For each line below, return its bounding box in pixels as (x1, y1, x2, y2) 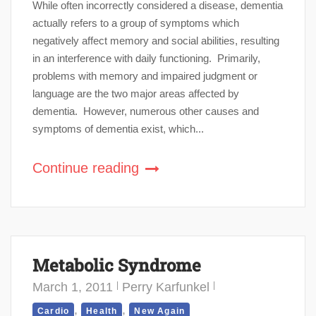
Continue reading (32, 159, 143, 176)
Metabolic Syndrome (32, 253, 201, 276)
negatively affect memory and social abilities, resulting (32, 34, 279, 47)
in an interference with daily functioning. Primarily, (32, 51, 260, 64)
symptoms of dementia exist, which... (32, 122, 204, 135)
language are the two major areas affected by (32, 87, 239, 99)
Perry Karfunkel (122, 279, 209, 294)
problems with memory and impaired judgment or (32, 69, 257, 82)
